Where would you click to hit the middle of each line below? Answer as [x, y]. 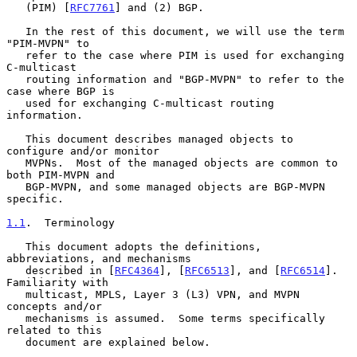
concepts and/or [54, 306]
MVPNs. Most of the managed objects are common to [16, 163]
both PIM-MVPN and [61, 175]
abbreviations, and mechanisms [99, 258]
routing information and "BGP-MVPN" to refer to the [16, 79]
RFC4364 [137, 270]
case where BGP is [61, 91]
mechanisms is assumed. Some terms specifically [16, 318]
